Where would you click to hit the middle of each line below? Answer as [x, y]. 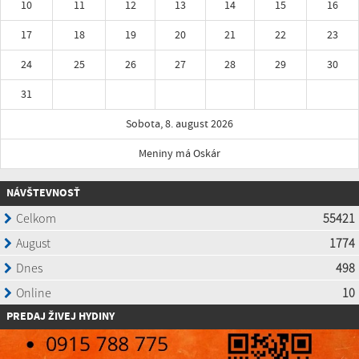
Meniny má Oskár [179, 154]
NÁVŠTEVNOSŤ [43, 194]
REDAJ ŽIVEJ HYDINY [64, 317]
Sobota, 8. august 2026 [179, 124]
